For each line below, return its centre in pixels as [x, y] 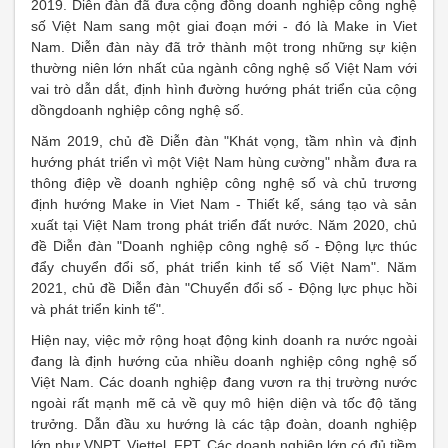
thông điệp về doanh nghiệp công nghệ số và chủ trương [224, 183]
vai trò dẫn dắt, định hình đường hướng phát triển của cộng [224, 89]
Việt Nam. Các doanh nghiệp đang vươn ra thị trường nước [224, 382]
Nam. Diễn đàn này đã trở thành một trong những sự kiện [224, 47]
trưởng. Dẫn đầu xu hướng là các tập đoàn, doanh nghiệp [224, 424]
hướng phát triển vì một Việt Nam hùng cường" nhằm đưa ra [224, 162]
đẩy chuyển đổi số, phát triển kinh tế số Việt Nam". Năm [224, 267]
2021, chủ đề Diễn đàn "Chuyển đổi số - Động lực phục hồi [224, 288]
